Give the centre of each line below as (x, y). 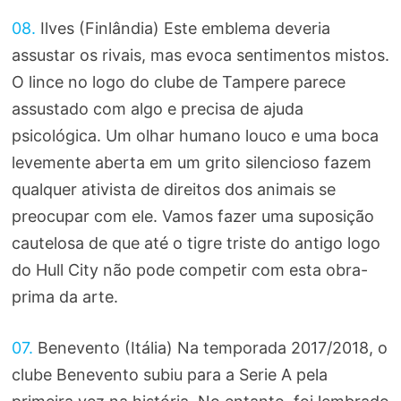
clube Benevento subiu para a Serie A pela (169, 375)
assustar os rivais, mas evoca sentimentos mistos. (200, 55)
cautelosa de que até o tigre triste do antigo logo (196, 243)
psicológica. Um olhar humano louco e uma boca (195, 136)
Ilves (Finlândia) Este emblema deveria (183, 29)
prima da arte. (64, 297)
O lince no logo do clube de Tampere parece (178, 82)
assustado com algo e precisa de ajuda (157, 109)
